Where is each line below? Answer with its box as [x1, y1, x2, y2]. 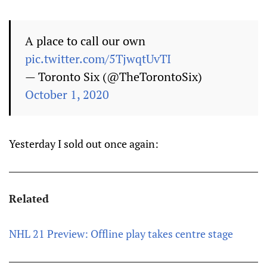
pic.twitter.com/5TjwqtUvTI [25, 51, 171, 67]
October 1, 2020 [25, 86, 109, 103]
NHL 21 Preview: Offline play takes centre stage [9, 226, 233, 241]
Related [9, 191, 49, 206]
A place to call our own [25, 33, 145, 49]
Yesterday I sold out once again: [9, 136, 159, 151]
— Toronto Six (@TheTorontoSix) [25, 69, 202, 85]
